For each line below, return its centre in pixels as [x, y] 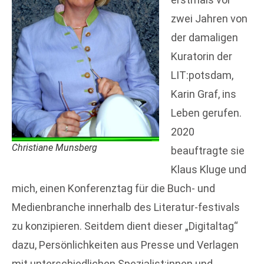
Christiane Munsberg [55, 148]
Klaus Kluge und [209, 169]
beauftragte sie [208, 150]
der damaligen [204, 37]
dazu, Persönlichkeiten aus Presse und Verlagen [125, 245]
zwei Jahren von [209, 18]
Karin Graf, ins [204, 94]
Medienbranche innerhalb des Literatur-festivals [126, 207]
